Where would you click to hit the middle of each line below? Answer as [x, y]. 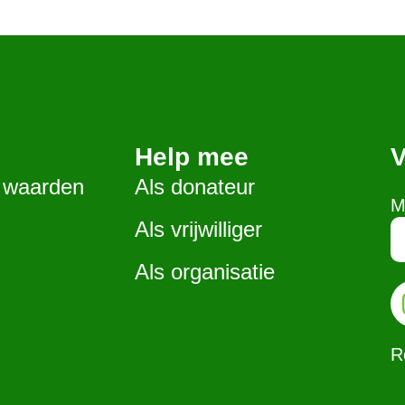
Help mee [191, 156]
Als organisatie [204, 271]
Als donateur [194, 186]
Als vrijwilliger [198, 229]
